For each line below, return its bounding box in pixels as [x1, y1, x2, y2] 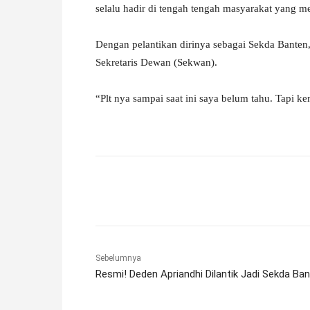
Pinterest [273, 185, 304, 196]
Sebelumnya [95, 253, 141, 263]
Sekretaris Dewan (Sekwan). [95, 56, 217, 68]
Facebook [128, 185, 163, 196]
